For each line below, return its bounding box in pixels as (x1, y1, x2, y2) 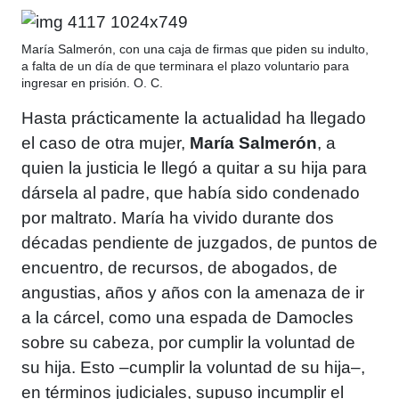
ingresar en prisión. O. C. (21, 76, 163, 91)
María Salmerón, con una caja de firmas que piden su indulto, (21, 42, 369, 57)
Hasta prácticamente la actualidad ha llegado (21, 109, 366, 128)
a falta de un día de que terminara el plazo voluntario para (21, 59, 349, 74)
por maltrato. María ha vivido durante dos (21, 208, 334, 228)
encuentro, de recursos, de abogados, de (21, 258, 338, 278)
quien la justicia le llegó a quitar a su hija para (21, 159, 367, 178)
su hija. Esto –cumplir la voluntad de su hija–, (21, 358, 365, 378)
